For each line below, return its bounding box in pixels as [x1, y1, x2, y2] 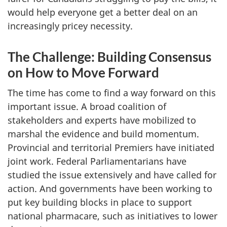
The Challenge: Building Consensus [8, 48, 211, 65]
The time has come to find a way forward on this [8, 87, 216, 99]
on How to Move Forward [8, 64, 159, 81]
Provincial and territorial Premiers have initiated [8, 141, 214, 154]
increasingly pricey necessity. [8, 19, 133, 32]
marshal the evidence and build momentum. [8, 128, 199, 140]
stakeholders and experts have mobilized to [8, 114, 196, 126]
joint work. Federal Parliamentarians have [8, 155, 186, 167]
